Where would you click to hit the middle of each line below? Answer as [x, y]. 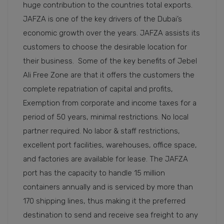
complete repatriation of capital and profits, [98, 89]
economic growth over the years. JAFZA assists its [111, 33]
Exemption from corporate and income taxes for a [110, 103]
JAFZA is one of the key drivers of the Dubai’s [102, 19]
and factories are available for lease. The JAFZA [105, 159]
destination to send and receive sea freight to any [110, 215]
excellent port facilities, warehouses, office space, [110, 145]
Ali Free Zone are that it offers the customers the [109, 75]
